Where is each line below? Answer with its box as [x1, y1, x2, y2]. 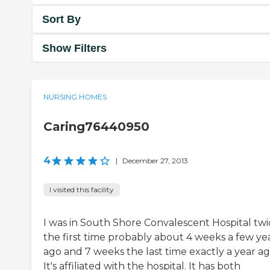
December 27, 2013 [122, 156, 188, 166]
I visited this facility [49, 185, 114, 195]
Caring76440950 [43, 119, 149, 134]
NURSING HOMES [43, 92, 107, 102]
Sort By [42, 13, 81, 25]
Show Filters [42, 42, 107, 54]
